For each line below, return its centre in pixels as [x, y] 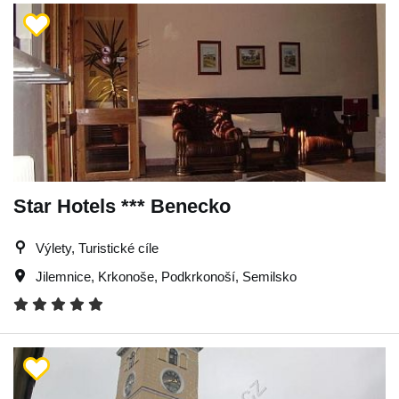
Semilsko [269, 277]
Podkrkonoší [198, 277]
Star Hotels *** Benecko [122, 206]
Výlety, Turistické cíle [97, 248]
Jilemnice [63, 277]
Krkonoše [126, 277]
